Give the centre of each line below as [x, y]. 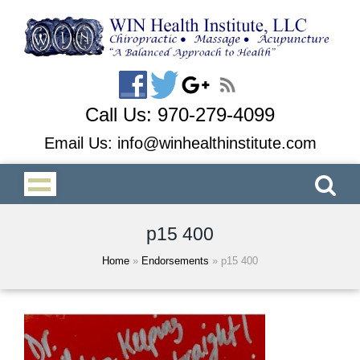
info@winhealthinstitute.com [217, 143]
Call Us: [121, 114]
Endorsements [175, 260]
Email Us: [80, 143]
